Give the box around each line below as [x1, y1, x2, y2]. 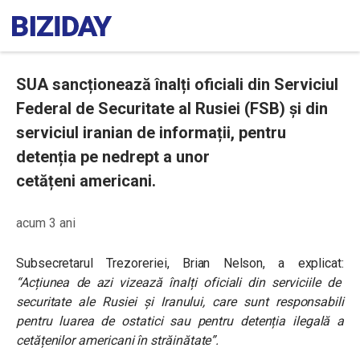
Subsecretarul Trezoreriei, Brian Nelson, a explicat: [16, 256, 344, 271]
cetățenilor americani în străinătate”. [16, 333, 219, 348]
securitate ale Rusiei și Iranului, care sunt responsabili [16, 294, 344, 309]
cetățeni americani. [16, 171, 156, 190]
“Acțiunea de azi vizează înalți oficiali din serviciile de [16, 275, 341, 290]
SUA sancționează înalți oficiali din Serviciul [16, 75, 338, 94]
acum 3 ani [16, 215, 76, 231]
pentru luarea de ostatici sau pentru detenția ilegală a [16, 313, 344, 329]
